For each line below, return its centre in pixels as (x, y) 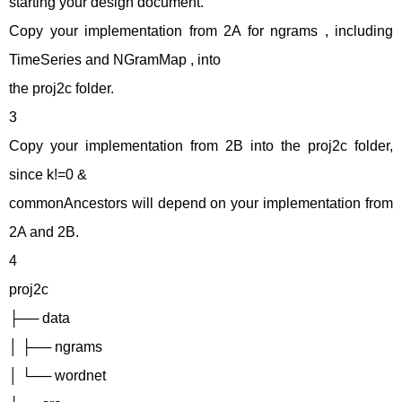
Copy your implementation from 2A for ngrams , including (201, 31)
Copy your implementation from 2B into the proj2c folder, (201, 146)
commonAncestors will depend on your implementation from (201, 203)
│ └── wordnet (57, 376)
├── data (39, 318)
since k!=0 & (48, 175)
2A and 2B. (44, 232)
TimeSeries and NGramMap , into (115, 60)
